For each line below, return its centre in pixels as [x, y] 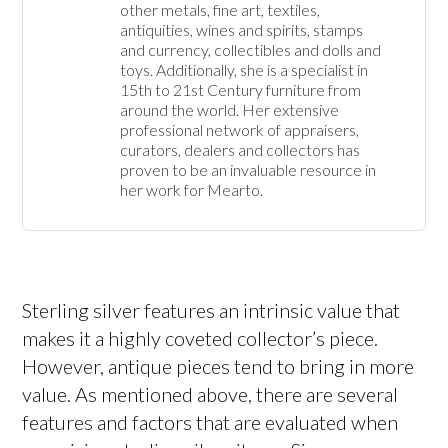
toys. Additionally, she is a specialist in [243, 69]
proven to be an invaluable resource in [247, 169]
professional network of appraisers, [239, 129]
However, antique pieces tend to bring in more [218, 366]
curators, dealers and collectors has [239, 149]
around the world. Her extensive [229, 109]
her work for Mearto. [192, 189]
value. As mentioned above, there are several [210, 394]
